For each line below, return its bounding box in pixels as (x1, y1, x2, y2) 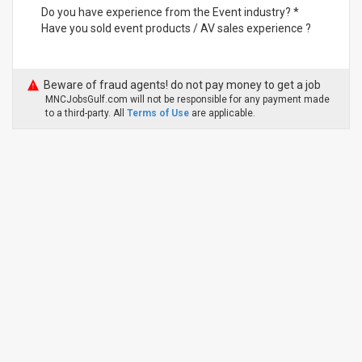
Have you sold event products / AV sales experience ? (41, 22, 311, 35)
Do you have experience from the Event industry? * (41, 6, 299, 19)
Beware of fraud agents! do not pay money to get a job (43, 78, 321, 91)
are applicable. (192, 107, 255, 119)
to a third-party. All (45, 107, 127, 119)
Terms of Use (127, 107, 189, 119)
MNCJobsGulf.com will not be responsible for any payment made (45, 94, 330, 105)
